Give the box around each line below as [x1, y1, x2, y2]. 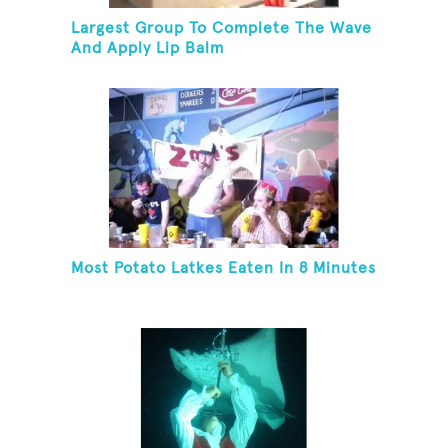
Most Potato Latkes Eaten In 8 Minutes [71, 260, 377, 277]
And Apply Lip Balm [71, 40, 225, 57]
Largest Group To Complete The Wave [71, 20, 373, 37]
